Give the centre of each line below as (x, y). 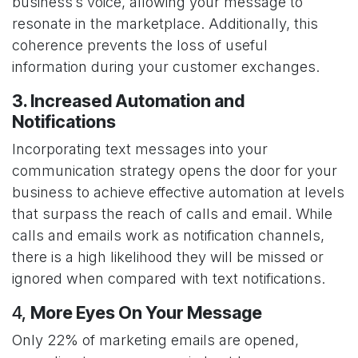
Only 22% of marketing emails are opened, (155, 340)
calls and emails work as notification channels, (168, 236)
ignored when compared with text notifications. (169, 279)
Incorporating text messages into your (140, 149)
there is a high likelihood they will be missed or (168, 257)
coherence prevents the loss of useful (140, 46)
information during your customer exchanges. (166, 67)
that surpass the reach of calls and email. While (172, 214)
